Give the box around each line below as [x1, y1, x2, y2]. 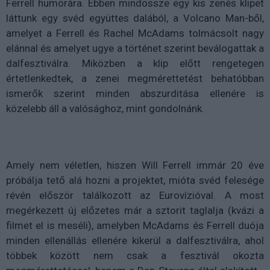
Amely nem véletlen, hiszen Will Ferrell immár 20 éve [6, 159, 264, 171]
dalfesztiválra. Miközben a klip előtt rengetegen [6, 57, 264, 69]
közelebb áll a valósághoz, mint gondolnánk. [6, 102, 204, 115]
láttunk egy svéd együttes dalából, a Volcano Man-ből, [6, 12, 264, 24]
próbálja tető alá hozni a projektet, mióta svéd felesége [6, 174, 264, 186]
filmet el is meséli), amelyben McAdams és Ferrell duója [6, 219, 264, 231]
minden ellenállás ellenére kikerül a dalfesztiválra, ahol [6, 234, 264, 246]
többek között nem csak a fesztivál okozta [6, 250, 264, 262]
